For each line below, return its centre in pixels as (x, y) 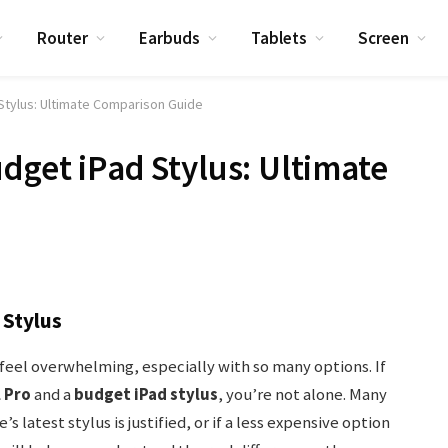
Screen (384, 37)
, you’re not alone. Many (302, 394)
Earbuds (170, 37)
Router (63, 37)
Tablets (279, 37)
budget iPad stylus (145, 394)
